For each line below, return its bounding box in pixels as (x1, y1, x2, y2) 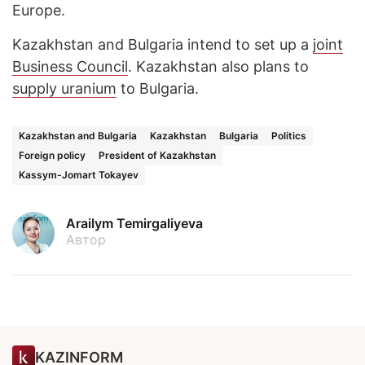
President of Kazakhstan (99, 149, 216, 162)
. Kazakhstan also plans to (128, 58, 309, 76)
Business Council (12, 58, 128, 76)
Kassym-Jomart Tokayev (19, 169, 139, 182)
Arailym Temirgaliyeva (66, 215, 203, 232)
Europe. (12, 2, 65, 20)
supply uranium (12, 80, 117, 98)
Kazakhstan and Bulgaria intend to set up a (12, 36, 313, 54)
